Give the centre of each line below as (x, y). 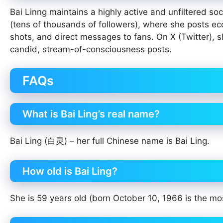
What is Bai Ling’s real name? (91, 114)
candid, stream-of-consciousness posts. (91, 49)
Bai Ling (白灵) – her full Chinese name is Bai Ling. (110, 141)
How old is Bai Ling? (70, 171)
